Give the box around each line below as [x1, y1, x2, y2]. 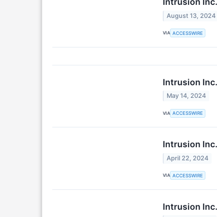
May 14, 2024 [167, 92, 206, 100]
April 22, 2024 [167, 154, 209, 162]
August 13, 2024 [167, 12, 216, 19]
